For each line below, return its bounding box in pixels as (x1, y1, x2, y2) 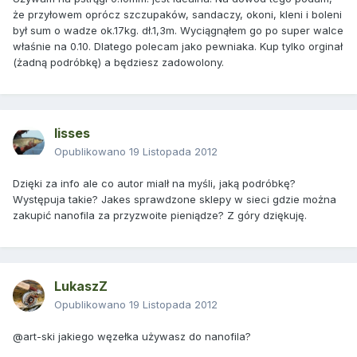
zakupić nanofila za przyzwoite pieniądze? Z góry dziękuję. (13, 209, 307, 222)
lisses (54, 125, 90, 142)
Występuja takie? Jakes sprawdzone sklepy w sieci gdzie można (13, 193, 336, 206)
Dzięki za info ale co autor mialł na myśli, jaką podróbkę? (13, 177, 296, 190)
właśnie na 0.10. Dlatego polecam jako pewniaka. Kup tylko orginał (13, 40, 343, 53)
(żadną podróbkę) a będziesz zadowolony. (13, 56, 224, 69)
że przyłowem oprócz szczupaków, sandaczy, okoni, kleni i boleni (13, 8, 342, 22)
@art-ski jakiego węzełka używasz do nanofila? (13, 330, 251, 343)
